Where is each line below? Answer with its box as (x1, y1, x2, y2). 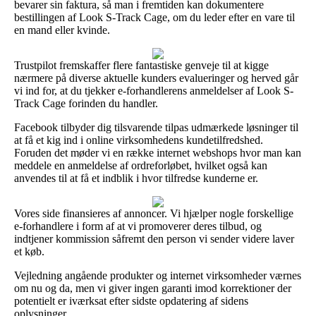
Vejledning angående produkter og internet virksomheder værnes (14, 269, 301, 281)
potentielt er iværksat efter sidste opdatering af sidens (14, 294, 248, 307)
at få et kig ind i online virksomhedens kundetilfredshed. (14, 133, 263, 146)
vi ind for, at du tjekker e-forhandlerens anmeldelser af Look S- (14, 84, 293, 97)
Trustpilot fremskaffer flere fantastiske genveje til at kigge (14, 59, 269, 71)
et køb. (14, 245, 44, 257)
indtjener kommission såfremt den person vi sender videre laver (14, 232, 294, 245)
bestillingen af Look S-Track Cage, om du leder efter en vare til (14, 11, 295, 23)
